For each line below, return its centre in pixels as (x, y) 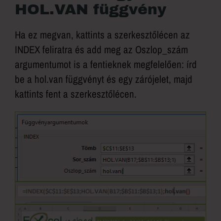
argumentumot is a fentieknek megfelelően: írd (106, 65)
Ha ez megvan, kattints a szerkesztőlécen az (102, 35)
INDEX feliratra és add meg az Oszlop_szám (101, 50)
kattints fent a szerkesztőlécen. (76, 94)
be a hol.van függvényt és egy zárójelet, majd (104, 79)
